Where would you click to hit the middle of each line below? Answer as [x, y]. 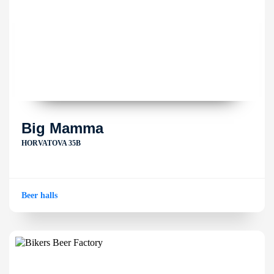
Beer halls [39, 195]
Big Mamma [62, 128]
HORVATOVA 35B [51, 143]
